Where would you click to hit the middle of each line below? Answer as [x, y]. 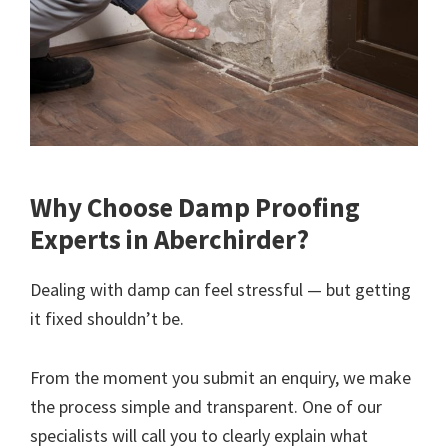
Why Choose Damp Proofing [195, 206]
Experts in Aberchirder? [169, 238]
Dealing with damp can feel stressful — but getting [220, 289]
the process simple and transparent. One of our [206, 406]
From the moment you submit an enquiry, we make [220, 377]
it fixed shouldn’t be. [107, 318]
